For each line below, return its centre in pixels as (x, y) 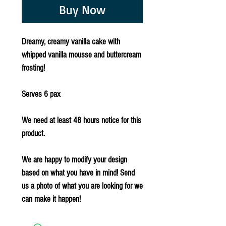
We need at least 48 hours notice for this (81, 120)
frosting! (33, 68)
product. (33, 133)
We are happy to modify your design (74, 159)
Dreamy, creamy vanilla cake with (71, 41)
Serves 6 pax (41, 94)
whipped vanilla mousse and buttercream (81, 54)
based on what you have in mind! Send (78, 173)
